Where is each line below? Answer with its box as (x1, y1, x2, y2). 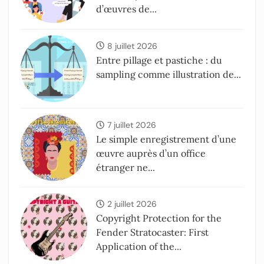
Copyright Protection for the (96, 212, 222, 225)
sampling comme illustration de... (96, 68, 242, 80)
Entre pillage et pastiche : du (96, 54, 223, 66)
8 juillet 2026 (107, 40, 158, 51)
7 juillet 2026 (107, 120, 157, 130)
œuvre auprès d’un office (96, 147, 206, 159)
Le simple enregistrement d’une (96, 133, 237, 145)
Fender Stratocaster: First (96, 226, 209, 239)
